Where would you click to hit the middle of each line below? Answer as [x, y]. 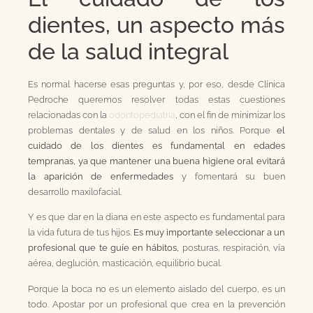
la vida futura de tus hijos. [81, 232]
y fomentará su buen [230, 176]
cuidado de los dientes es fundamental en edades [156, 145]
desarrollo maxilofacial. [75, 191]
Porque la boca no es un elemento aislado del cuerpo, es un [156, 288]
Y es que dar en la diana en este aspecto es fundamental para [156, 217]
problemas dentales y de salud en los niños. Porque [152, 130]
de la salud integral [131, 51]
